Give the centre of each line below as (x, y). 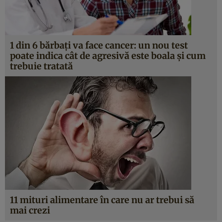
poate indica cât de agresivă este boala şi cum (108, 56)
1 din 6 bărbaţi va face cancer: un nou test (99, 45)
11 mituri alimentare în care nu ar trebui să (102, 200)
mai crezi (30, 210)
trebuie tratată (41, 66)
